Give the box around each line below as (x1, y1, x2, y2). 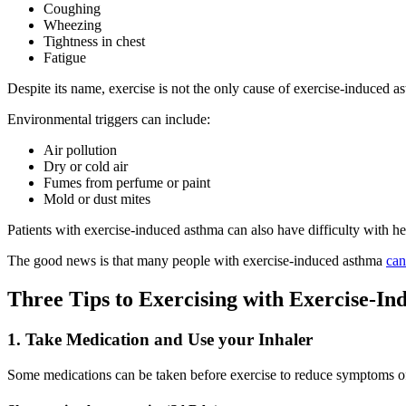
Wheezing (43, 17, 101, 34)
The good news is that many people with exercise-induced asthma (7, 253, 386, 269)
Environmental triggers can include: (7, 111, 210, 128)
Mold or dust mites (43, 191, 150, 208)
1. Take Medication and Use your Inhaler (7, 330, 313, 350)
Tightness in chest (43, 34, 145, 50)
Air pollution (43, 142, 117, 159)
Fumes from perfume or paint (43, 175, 210, 191)
